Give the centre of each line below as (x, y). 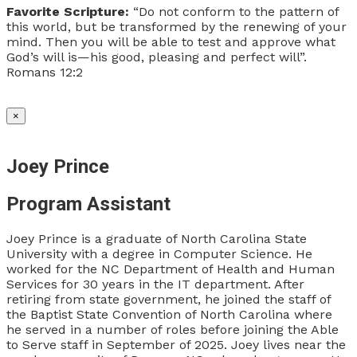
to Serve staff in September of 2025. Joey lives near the (176, 345)
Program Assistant (88, 204)
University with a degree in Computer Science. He (159, 254)
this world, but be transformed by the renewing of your (177, 26)
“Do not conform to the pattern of (236, 11)
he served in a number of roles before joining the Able (173, 330)
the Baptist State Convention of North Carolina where (169, 315)
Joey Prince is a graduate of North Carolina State (157, 239)
